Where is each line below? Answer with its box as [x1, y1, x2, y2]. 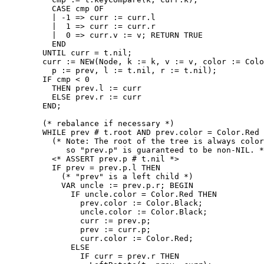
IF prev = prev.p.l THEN [5, 163, 160, 172]
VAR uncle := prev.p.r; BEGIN [5, 180, 193, 190]
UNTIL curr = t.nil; [5, 48, 132, 57]
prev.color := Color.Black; [5, 198, 203, 207]
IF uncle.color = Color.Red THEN [5, 189, 217, 199]
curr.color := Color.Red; [5, 233, 193, 243]
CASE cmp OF [5, 4, 104, 13]
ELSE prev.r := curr [5, 92, 141, 101]
